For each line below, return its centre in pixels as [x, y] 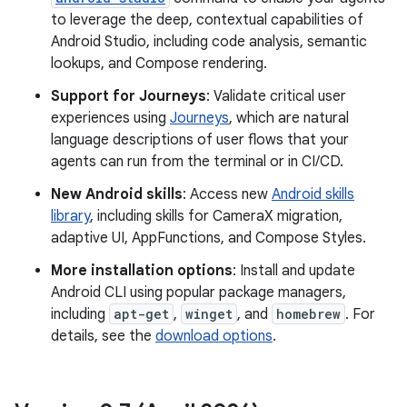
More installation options [142, 271]
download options [214, 336]
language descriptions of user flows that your [200, 140]
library [70, 216]
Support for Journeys [129, 96]
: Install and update [294, 271]
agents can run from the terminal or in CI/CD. [197, 162]
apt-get [141, 314]
